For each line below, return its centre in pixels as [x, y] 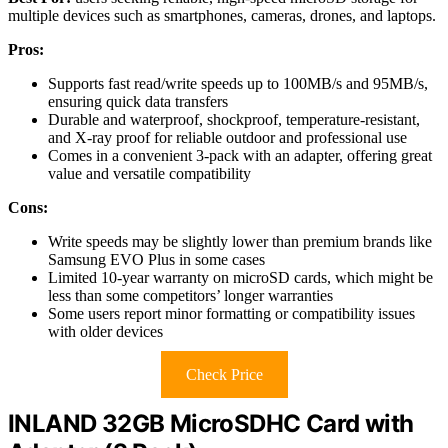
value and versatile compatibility [149, 174]
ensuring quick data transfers [138, 102]
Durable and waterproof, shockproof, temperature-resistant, [234, 120]
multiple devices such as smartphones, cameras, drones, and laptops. [222, 16]
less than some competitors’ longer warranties [190, 296]
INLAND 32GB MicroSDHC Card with [211, 424]
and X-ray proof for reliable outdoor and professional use [227, 138]
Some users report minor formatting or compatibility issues [231, 314]
